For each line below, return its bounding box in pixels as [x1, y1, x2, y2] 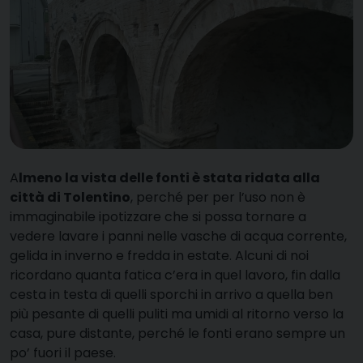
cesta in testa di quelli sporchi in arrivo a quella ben [10, 284, 333, 304]
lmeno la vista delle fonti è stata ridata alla [19, 168, 320, 187]
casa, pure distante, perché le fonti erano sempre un [10, 323, 345, 343]
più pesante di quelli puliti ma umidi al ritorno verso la [10, 304, 344, 323]
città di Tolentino [10, 187, 130, 207]
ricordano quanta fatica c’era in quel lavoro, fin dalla [10, 265, 340, 284]
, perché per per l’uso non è [130, 187, 305, 207]
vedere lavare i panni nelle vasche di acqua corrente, [10, 226, 347, 246]
